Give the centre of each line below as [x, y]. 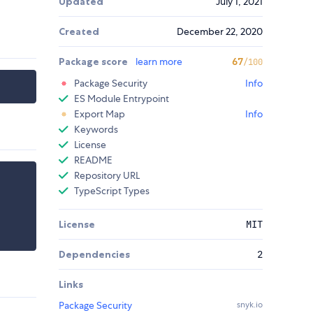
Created [79, 32]
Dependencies [94, 255]
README [93, 160]
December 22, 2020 [220, 32]
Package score [94, 62]
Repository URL [107, 176]
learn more [159, 62]
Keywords [96, 130]
